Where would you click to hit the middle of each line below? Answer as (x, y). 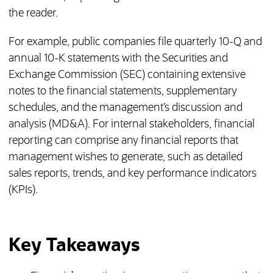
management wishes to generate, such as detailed (125, 158)
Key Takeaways (74, 246)
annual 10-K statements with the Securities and (118, 59)
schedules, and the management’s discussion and (125, 108)
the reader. (33, 14)
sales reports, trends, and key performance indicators (132, 174)
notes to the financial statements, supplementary (122, 92)
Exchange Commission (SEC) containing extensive (127, 75)
